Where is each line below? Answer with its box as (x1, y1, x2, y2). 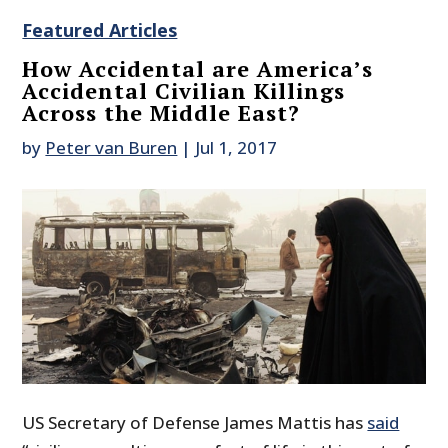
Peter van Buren (45, 136, 178, 160)
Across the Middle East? (22, 98, 301, 128)
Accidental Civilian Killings (22, 76, 346, 106)
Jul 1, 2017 (195, 136, 278, 160)
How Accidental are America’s (22, 54, 374, 84)
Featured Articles (22, 18, 178, 43)
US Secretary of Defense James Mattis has (22, 411, 368, 435)
